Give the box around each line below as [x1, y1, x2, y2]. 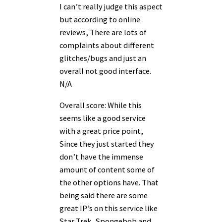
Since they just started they [59, 138, 154, 149]
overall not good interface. [59, 66, 151, 76]
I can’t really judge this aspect [59, 1, 163, 12]
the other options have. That [59, 177, 159, 187]
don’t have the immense [59, 151, 143, 162]
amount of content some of [59, 164, 155, 174]
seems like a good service [59, 112, 146, 123]
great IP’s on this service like [59, 203, 158, 213]
